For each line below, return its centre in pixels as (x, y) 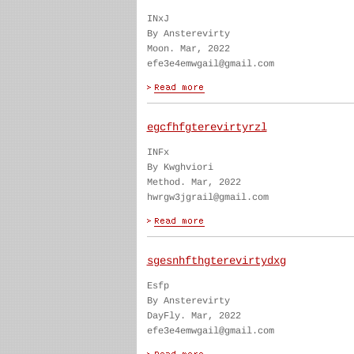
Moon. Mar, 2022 (188, 49)
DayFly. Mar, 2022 (194, 316)
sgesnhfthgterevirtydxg (216, 261)
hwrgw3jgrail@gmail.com (207, 198)
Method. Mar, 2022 (194, 183)
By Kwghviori (180, 168)
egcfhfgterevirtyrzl (207, 127)
